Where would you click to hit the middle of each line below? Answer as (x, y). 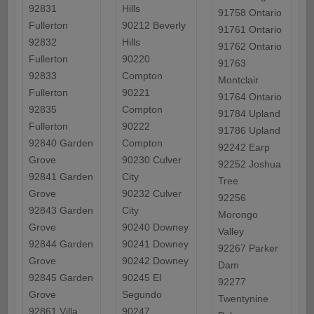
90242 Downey (155, 261)
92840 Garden (61, 143)
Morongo (238, 215)
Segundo (142, 295)
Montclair (238, 80)
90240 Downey (155, 227)
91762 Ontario (250, 47)
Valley (231, 232)
